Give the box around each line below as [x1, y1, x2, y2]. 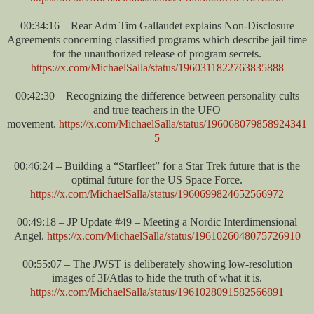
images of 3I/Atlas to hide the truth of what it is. [52, 271, 262, 284]
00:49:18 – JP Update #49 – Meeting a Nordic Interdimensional [17, 215, 297, 228]
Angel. [13, 229, 47, 242]
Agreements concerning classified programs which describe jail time [7, 33, 307, 46]
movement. [7, 117, 59, 130]
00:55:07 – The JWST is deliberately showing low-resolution [22, 257, 292, 270]
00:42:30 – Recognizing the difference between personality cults [15, 89, 299, 102]
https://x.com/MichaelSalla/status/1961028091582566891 [30, 285, 284, 298]
